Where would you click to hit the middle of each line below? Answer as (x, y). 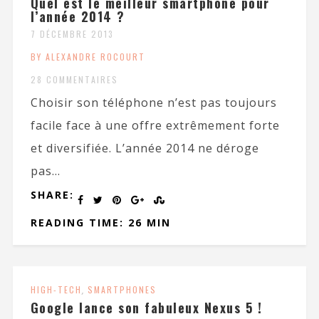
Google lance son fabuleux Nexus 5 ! (146, 307)
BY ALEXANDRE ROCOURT (88, 56)
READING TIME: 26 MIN (100, 222)
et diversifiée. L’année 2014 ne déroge (145, 148)
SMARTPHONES (122, 289)
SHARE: (52, 194)
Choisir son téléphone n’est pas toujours (153, 102)
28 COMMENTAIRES (74, 79)
